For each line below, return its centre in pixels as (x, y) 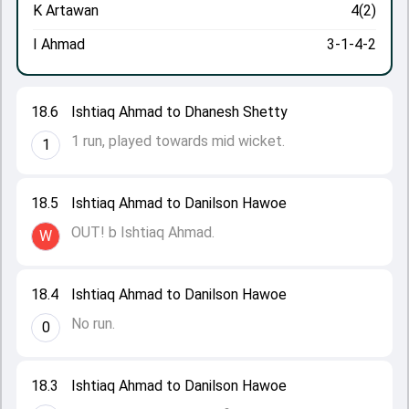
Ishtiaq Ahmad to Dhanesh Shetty (179, 112)
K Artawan (66, 10)
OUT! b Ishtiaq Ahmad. (143, 232)
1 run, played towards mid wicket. (178, 141)
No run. (93, 324)
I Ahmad (59, 44)
